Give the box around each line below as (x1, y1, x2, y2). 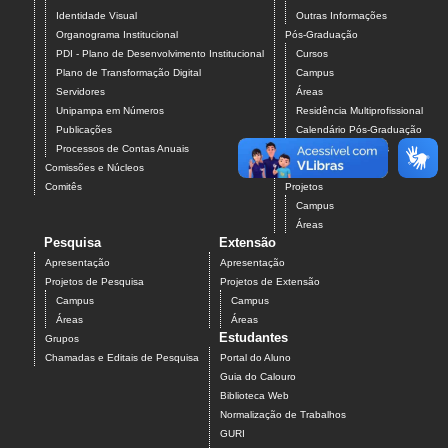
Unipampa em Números (56, 105, 164, 117)
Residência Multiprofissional (296, 105, 423, 117)
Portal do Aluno (220, 352, 291, 364)
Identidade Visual (56, 10, 137, 22)
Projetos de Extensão (220, 276, 320, 288)
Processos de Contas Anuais (56, 143, 189, 155)
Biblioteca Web (220, 390, 289, 402)
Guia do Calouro (220, 371, 296, 383)
